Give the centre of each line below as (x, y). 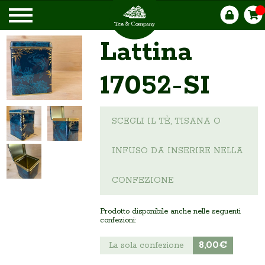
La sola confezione (146, 245)
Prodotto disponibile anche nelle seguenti (170, 211)
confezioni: (118, 220)
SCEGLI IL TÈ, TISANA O (166, 121)
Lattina (146, 52)
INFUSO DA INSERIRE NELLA (177, 151)
